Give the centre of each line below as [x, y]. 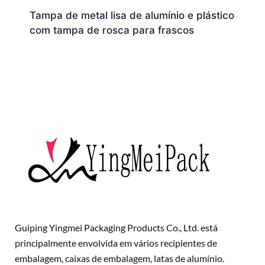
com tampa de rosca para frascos [112, 30]
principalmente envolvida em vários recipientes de [116, 243]
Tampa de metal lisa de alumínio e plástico [132, 15]
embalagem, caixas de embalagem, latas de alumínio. [119, 258]
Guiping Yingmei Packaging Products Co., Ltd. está [116, 227]
